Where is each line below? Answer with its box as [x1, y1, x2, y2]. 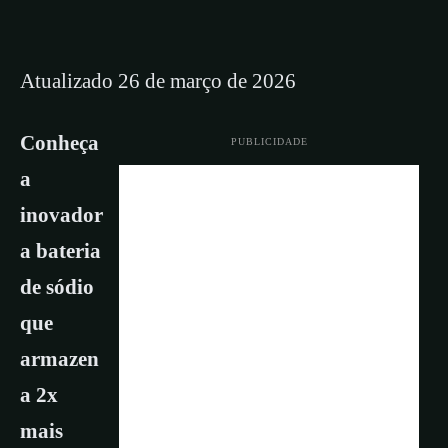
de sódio [20, 275, 94, 299]
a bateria [20, 239, 101, 263]
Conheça [20, 131, 99, 155]
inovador [20, 203, 103, 227]
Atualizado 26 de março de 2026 [20, 69, 296, 93]
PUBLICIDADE [230, 136, 308, 148]
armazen [20, 347, 99, 371]
